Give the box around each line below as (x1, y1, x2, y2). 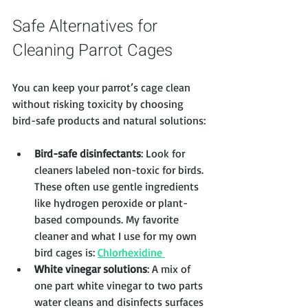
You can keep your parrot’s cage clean (12, 80, 193, 95)
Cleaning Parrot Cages (12, 38, 173, 63)
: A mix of (147, 262, 193, 276)
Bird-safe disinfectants (34, 146, 141, 161)
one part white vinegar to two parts (34, 278, 206, 293)
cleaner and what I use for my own (34, 229, 199, 243)
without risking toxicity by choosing (12, 97, 186, 111)
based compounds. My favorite (34, 212, 181, 227)
